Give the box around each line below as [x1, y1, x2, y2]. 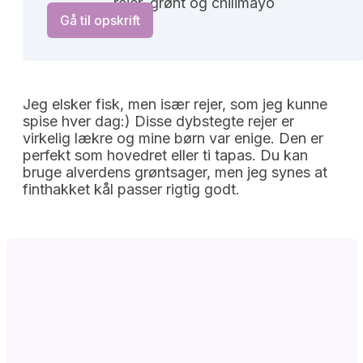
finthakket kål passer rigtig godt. [23, 180, 240, 198]
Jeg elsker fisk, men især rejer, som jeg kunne [23, 95, 327, 113]
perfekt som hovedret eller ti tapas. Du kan [23, 146, 308, 164]
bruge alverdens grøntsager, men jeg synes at [23, 163, 327, 181]
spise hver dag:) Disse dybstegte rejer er [23, 112, 294, 130]
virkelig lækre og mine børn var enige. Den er [23, 129, 323, 147]
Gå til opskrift [60, 11, 140, 28]
